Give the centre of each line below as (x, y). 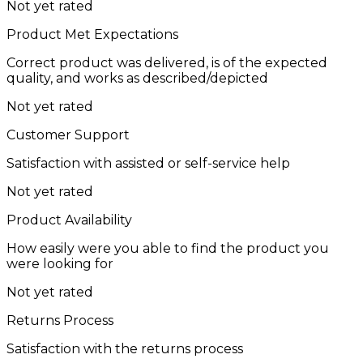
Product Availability (69, 220)
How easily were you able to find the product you (168, 248)
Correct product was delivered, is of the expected (167, 62)
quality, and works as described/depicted (137, 78)
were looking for (60, 263)
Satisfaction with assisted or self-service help (148, 163)
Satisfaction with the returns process (125, 348)
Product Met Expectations (92, 34)
